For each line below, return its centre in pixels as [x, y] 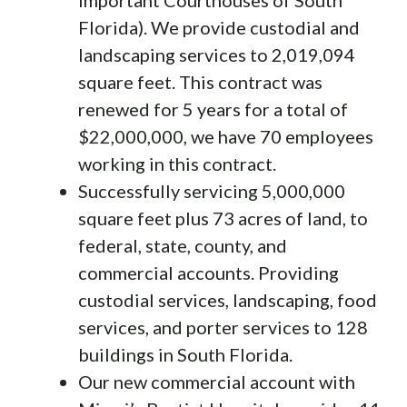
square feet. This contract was [200, 81]
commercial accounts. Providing [208, 272]
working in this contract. [177, 163]
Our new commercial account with [217, 381]
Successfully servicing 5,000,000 [212, 190]
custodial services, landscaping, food [228, 299]
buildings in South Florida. [185, 354]
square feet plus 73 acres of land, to [223, 218]
